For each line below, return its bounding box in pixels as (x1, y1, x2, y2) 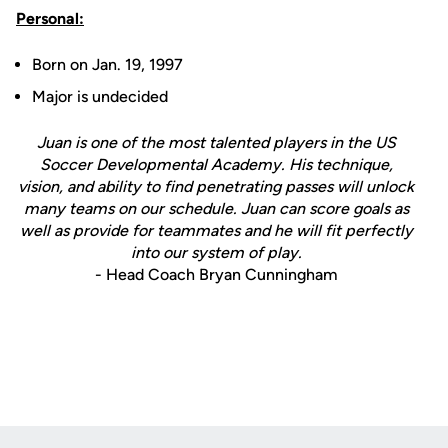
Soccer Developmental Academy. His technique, (39, 155, 393, 174)
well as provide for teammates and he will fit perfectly (19, 221, 413, 240)
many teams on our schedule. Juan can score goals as (23, 199, 409, 218)
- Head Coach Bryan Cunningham (94, 265, 338, 284)
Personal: (16, 9, 84, 28)
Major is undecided (32, 87, 168, 106)
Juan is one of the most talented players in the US (36, 133, 396, 152)
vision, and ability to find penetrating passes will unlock (18, 177, 414, 196)
